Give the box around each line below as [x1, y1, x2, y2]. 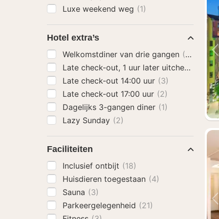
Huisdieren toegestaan [63, 174, 148, 184]
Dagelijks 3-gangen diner [63, 102, 158, 112]
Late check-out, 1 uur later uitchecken [63, 63, 204, 72]
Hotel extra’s [47, 33, 99, 43]
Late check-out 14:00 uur [63, 76, 157, 86]
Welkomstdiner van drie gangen [63, 49, 182, 59]
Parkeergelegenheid [63, 200, 138, 210]
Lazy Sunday [63, 115, 112, 125]
